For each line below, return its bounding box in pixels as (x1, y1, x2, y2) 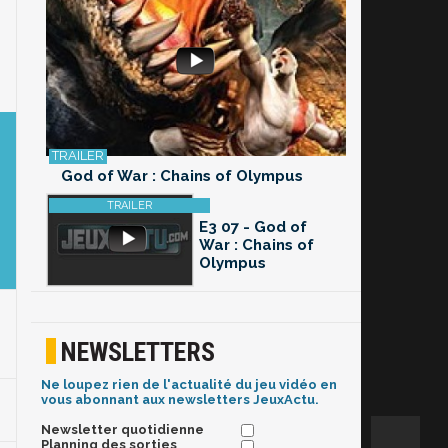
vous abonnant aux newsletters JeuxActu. (41, 392, 319, 408)
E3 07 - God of (199, 218, 307, 237)
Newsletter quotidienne (41, 422, 204, 438)
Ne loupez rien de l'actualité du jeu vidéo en (41, 377, 337, 393)
